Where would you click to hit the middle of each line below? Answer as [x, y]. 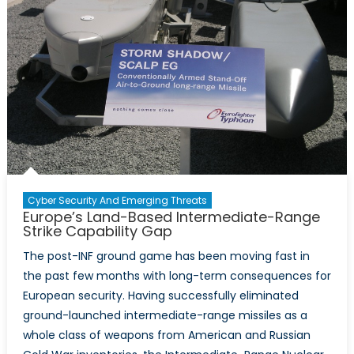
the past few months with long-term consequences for [177, 276]
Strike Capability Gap [97, 232]
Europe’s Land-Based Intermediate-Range [171, 217]
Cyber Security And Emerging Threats [117, 201]
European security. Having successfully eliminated [160, 296]
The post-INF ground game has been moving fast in [166, 256]
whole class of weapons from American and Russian [166, 335]
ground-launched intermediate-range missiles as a [165, 316]
